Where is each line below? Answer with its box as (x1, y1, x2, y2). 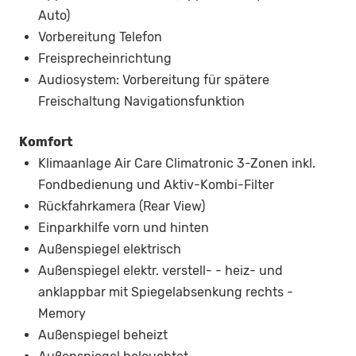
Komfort (19, 134, 73, 150)
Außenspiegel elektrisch (38, 242, 181, 257)
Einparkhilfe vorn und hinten (38, 220, 209, 236)
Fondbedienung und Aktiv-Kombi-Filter (38, 177, 274, 193)
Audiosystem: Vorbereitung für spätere (38, 72, 269, 88)
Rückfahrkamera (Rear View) (38, 199, 205, 215)
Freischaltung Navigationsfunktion (38, 94, 245, 110)
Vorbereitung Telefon (38, 29, 162, 45)
